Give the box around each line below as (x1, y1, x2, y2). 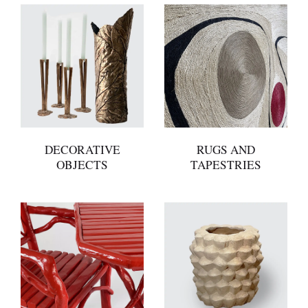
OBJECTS (56, 156, 108, 173)
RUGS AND (197, 141, 255, 157)
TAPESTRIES (190, 156, 261, 173)
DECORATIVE (44, 141, 120, 157)
